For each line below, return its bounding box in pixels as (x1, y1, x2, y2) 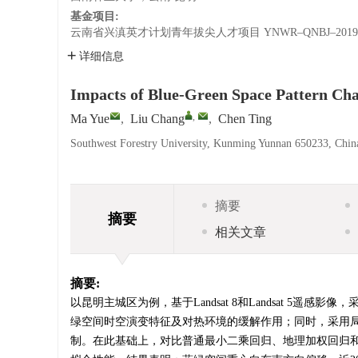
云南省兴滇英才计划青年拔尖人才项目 (70, 26, 261, 38)
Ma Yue (70, 112, 109, 125)
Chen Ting (218, 112, 272, 125)
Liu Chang (130, 112, 185, 125)
